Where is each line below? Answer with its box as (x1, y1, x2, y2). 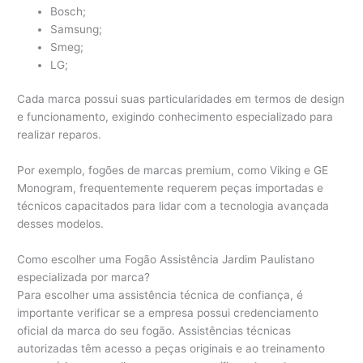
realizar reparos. (17, 128, 102, 142)
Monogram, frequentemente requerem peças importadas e (17, 181, 324, 195)
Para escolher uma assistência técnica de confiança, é (17, 288, 304, 302)
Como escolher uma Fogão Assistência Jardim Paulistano (17, 253, 315, 267)
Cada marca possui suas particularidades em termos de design (17, 92, 345, 106)
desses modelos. (17, 217, 105, 231)
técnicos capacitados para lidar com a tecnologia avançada (17, 199, 330, 213)
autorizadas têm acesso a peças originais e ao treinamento (17, 342, 326, 356)
